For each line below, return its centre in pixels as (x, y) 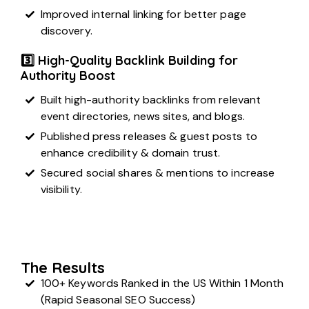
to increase (245, 172)
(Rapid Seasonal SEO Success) (118, 299)
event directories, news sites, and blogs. (142, 116)
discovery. (66, 30)
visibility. (61, 189)
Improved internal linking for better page (143, 14)
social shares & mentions (150, 172)
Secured (63, 172)
